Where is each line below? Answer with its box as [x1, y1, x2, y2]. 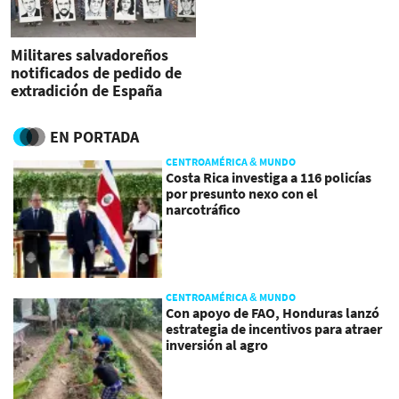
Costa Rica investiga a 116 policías [166, 168, 372, 187]
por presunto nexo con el [166, 184, 319, 203]
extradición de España [11, 79, 162, 101]
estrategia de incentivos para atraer [166, 320, 383, 338]
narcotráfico [166, 200, 241, 219]
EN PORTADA [50, 126, 139, 148]
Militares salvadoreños [11, 44, 168, 65]
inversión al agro [166, 336, 269, 354]
